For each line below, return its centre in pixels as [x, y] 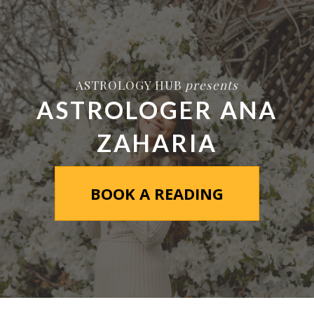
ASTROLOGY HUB [130, 85]
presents [212, 85]
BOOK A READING [157, 193]
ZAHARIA [157, 143]
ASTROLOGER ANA [157, 110]
